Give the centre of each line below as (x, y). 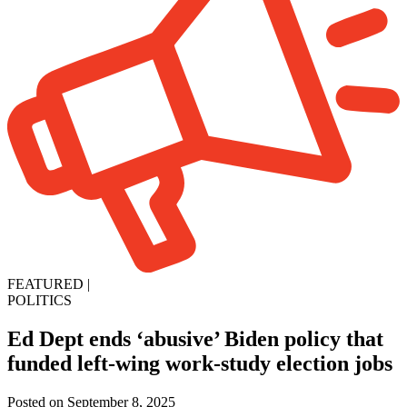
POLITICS (40, 300)
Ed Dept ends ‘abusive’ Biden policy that (195, 338)
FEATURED (45, 283)
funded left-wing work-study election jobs (200, 363)
